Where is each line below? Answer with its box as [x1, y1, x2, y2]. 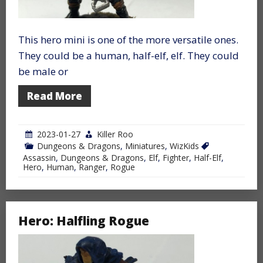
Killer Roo [97, 128, 133, 140]
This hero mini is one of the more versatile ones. [18, 32, 238, 46]
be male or [18, 64, 68, 78]
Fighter [163, 151, 189, 163]
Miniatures [125, 140, 165, 151]
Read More [27, 89, 82, 103]
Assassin [23, 151, 56, 163]
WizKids [170, 140, 199, 151]
